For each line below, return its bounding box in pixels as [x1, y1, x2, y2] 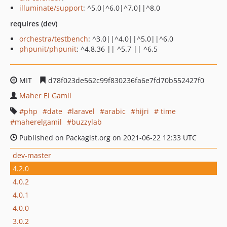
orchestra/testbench [19, 34, 88, 44]
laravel [72, 106, 95, 116]
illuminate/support [19, 3, 83, 13]
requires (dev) [10, 19, 57, 28]
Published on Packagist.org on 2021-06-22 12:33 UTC [17, 133, 197, 142]
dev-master [13, 150, 51, 160]
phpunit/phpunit [19, 44, 77, 54]
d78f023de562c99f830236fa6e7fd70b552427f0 [46, 75, 204, 85]
